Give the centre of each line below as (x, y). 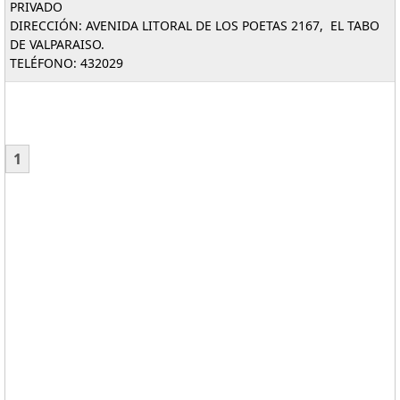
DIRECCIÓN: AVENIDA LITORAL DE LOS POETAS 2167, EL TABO (195, 25)
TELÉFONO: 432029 (67, 63)
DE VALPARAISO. (57, 44)
